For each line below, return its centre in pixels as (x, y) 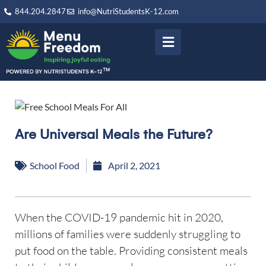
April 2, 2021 (134, 165)
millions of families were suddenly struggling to (128, 234)
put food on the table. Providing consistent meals (131, 250)
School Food (55, 165)
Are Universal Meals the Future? (114, 134)
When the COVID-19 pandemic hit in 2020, (119, 217)
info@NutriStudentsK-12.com (128, 11)
